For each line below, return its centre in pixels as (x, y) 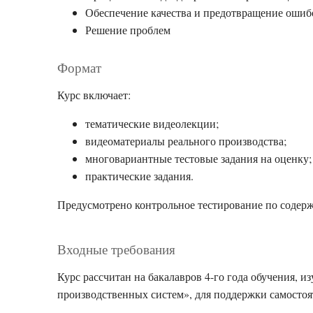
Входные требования (116, 249)
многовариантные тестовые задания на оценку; (198, 158)
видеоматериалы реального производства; (186, 141)
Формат (79, 67)
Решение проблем (128, 30)
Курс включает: (94, 95)
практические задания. (139, 176)
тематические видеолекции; (152, 123)
